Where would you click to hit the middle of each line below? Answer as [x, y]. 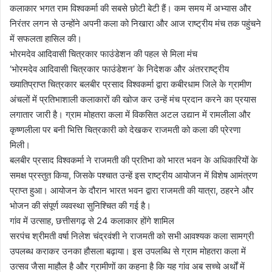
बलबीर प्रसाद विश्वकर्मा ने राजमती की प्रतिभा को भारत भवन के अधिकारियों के [134, 160]
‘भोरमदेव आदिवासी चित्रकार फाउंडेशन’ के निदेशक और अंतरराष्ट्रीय [119, 69]
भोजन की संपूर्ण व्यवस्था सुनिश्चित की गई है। [80, 205]
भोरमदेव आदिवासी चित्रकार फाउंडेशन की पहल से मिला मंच [104, 53]
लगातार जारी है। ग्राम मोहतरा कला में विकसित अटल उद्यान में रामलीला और [130, 114]
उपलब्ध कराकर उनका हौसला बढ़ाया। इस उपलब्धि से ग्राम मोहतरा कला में [128, 251]
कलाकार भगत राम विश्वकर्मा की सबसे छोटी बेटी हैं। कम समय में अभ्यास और [131, 8]
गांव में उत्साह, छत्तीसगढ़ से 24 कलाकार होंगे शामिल [92, 220]
